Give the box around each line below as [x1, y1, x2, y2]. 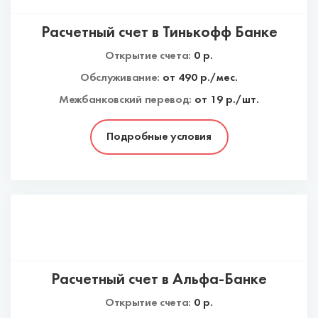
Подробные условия [106, 131, 212, 143]
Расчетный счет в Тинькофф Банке [40, 26, 278, 40]
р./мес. [197, 72, 238, 84]
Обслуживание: [80, 72, 160, 84]
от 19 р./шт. [194, 94, 259, 106]
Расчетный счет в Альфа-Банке [51, 273, 267, 287]
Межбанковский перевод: [59, 94, 192, 106]
